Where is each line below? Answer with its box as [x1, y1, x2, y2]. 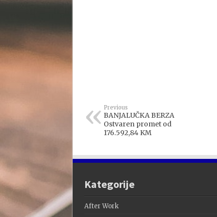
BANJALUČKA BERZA [103, 111, 174, 120]
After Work [84, 202, 119, 211]
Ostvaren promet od [103, 120, 171, 129]
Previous [103, 104, 128, 111]
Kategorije [84, 177, 135, 191]
